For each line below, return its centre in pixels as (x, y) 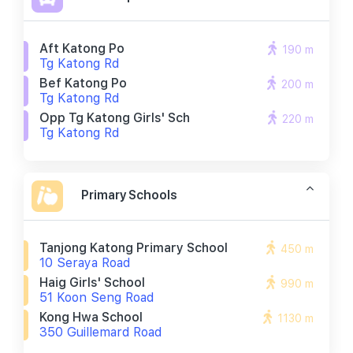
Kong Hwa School (91, 317)
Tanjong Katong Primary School (134, 248)
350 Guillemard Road (100, 332)
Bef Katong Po (83, 83)
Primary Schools (129, 195)
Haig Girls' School (92, 282)
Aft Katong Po (82, 48)
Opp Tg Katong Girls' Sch (115, 118)
